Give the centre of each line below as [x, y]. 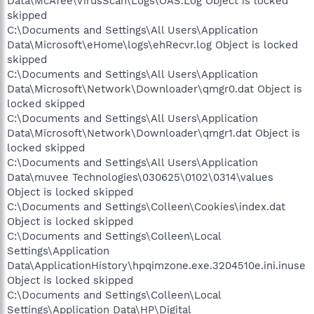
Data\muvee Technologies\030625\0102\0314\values [140, 177]
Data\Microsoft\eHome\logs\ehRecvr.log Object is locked [152, 45]
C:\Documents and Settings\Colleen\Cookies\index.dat [146, 206]
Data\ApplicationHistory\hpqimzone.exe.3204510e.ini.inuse [156, 265]
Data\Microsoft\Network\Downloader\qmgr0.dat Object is [155, 89]
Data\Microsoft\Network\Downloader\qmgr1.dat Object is [153, 133]
